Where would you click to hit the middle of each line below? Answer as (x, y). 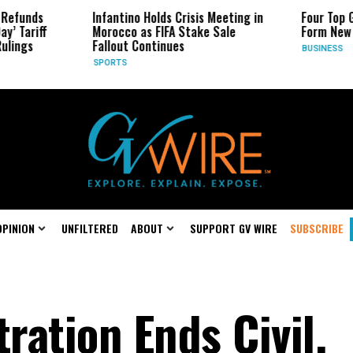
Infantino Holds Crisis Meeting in (99, 17)
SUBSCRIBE (317, 228)
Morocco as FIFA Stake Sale (85, 32)
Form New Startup (270, 32)
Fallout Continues (60, 46)
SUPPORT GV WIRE (234, 228)
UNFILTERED (90, 228)
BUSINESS (244, 48)
